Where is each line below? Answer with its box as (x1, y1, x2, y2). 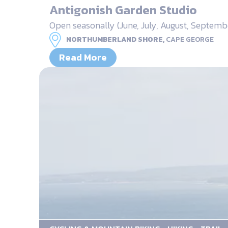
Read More (59, 50, 107, 64)
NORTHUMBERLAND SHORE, (66, 34, 165, 45)
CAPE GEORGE (166, 34, 214, 45)
